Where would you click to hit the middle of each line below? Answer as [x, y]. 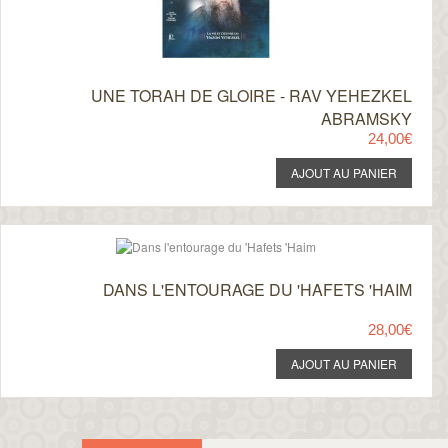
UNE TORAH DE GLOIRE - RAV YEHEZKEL [251, 95]
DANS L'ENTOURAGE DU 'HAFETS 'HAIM [257, 289]
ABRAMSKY [366, 118]
